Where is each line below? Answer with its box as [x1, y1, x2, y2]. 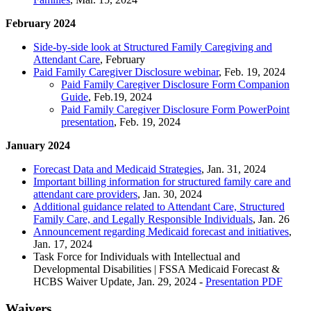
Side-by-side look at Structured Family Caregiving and [33, 41, 272, 53]
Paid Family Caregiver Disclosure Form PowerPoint [61, 103, 289, 116]
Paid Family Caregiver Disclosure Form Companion [61, 78, 289, 91]
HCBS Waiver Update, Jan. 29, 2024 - [33, 276, 205, 288]
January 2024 [6, 140, 70, 152]
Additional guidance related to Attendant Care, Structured [33, 201, 285, 213]
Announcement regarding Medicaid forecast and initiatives [33, 226, 289, 238]
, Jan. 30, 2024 [137, 188, 202, 201]
